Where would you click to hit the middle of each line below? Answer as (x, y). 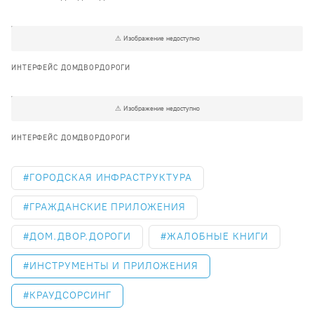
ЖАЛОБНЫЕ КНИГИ (218, 237)
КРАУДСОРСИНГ (70, 295)
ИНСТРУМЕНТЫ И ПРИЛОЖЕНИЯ (114, 266)
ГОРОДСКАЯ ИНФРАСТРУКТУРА (111, 178)
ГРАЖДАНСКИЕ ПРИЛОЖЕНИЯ (108, 207)
